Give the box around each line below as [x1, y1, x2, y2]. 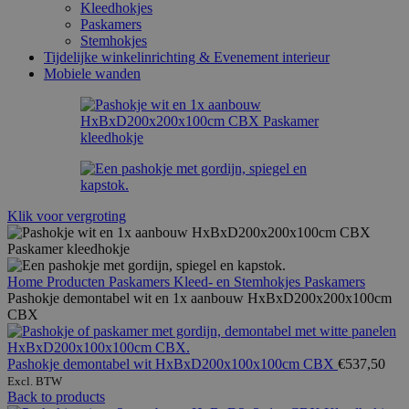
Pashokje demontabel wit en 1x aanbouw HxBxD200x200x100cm [7, 289, 392, 306]
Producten [47, 273, 109, 289]
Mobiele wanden [44, 65, 141, 81]
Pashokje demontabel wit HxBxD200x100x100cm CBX [7, 355, 338, 372]
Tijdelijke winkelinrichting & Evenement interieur [44, 48, 330, 65]
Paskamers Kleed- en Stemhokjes [109, 273, 304, 289]
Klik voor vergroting [7, 207, 126, 224]
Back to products [7, 388, 105, 404]
